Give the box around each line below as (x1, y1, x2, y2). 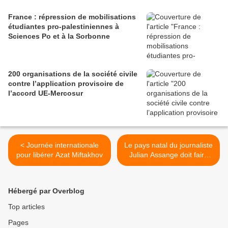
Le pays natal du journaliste (124, 141, 213, 150)
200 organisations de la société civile (8, 70, 137, 78)
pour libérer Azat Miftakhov (16, 151, 103, 159)
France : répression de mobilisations (8, 13, 136, 21)
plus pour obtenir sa (136, 160, 201, 169)
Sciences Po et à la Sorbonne (8, 32, 110, 41)
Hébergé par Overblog (8, 187, 84, 195)
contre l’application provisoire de (8, 79, 124, 88)
